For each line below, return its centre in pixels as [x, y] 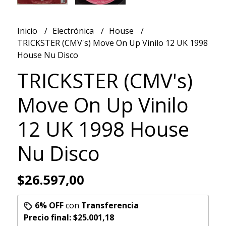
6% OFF [49, 206]
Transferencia [110, 206]
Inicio [28, 31]
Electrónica [74, 31]
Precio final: [48, 218]
